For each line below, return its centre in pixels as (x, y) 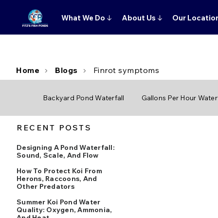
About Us (139, 18)
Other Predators (45, 186)
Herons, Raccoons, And (57, 179)
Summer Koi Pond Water (59, 202)
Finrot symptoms (126, 70)
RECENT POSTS (54, 127)
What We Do (84, 18)
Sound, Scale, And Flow (58, 155)
